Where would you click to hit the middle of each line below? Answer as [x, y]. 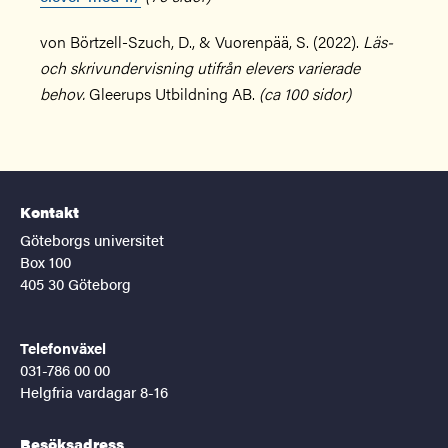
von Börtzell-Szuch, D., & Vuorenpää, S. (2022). [201, 41]
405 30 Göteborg [75, 283]
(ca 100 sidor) [305, 93]
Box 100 [45, 261]
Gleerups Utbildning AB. [172, 93]
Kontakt [49, 211]
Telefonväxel [63, 347]
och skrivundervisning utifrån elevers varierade [200, 67]
